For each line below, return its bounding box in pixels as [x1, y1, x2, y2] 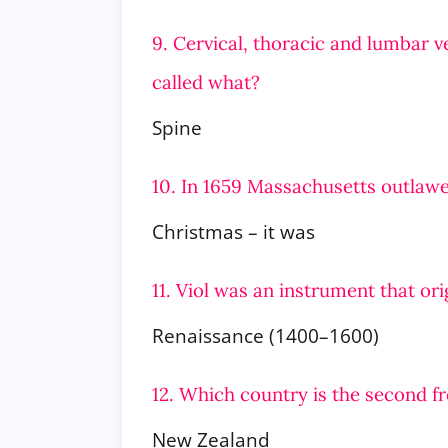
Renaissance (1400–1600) [152, 322, 379, 348]
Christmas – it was [152, 218, 315, 244]
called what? [152, 69, 260, 94]
